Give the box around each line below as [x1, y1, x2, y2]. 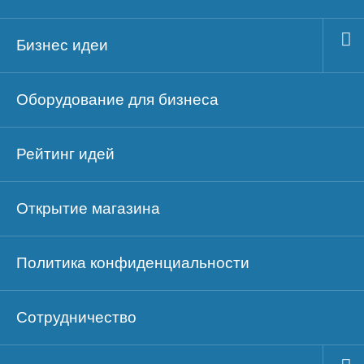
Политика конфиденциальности [16, 254, 249, 272]
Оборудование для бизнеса [16, 91, 219, 109]
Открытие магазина [16, 200, 160, 218]
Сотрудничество [16, 309, 136, 327]
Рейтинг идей [16, 145, 115, 163]
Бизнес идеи [16, 37, 108, 54]
